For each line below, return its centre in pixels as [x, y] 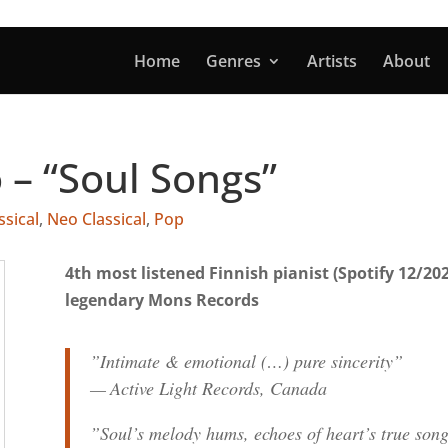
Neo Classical [97, 219]
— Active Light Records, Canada [208, 388]
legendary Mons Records [161, 300]
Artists [331, 61]
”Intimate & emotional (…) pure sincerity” [246, 361]
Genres [233, 61]
